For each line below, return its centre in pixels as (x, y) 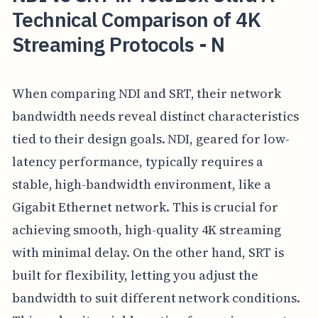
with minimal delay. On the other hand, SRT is (148, 253)
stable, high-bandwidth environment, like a (141, 185)
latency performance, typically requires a (137, 162)
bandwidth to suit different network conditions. (156, 298)
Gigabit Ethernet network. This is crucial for (145, 207)
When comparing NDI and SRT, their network (146, 94)
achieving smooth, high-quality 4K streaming (146, 230)
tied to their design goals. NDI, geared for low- (150, 139)
